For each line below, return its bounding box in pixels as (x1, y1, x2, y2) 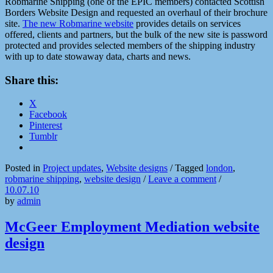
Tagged (175, 163, 206, 174)
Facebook (29, 109, 67, 120)
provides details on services (133, 18, 241, 29)
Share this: (5, 73, 58, 87)
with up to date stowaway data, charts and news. (5, 51, 191, 62)
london (206, 163, 233, 174)
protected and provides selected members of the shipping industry (5, 40, 255, 51)
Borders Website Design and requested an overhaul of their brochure (5, 7, 268, 18)
